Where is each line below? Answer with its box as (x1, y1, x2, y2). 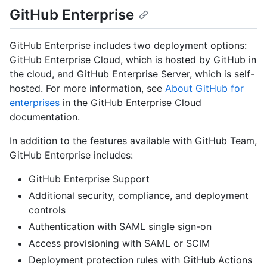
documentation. (10, 111, 80, 123)
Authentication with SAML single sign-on (29, 221, 212, 233)
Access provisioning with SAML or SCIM (29, 237, 210, 250)
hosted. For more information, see (10, 82, 165, 95)
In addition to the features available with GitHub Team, (10, 135, 257, 147)
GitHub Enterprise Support (29, 173, 150, 185)
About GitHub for (165, 82, 244, 95)
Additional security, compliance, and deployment (29, 190, 249, 202)
